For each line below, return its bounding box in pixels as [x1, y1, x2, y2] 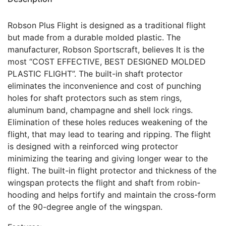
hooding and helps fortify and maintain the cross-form [8, 189, 216, 200]
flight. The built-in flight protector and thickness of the [8, 165, 216, 176]
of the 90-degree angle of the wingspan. [8, 201, 167, 212]
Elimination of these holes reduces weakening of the [8, 117, 207, 127]
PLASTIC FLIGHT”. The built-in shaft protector [8, 68, 183, 79]
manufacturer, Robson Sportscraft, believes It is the [8, 44, 204, 54]
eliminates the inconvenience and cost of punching [8, 80, 201, 91]
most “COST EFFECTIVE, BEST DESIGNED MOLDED [8, 56, 206, 67]
